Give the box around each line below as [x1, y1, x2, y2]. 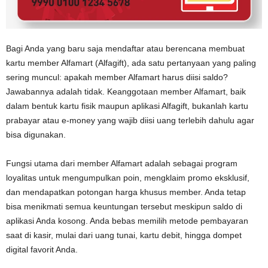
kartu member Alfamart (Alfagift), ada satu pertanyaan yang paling [6, 57, 256, 68]
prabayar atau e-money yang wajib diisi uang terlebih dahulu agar [6, 115, 254, 125]
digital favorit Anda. [6, 244, 78, 254]
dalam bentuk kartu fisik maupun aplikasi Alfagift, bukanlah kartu [6, 100, 248, 111]
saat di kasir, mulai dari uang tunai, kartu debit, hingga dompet [6, 230, 242, 240]
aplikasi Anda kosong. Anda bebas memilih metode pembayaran [6, 215, 248, 226]
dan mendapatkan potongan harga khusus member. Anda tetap [6, 187, 246, 197]
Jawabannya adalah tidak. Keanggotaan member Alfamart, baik [6, 86, 246, 96]
